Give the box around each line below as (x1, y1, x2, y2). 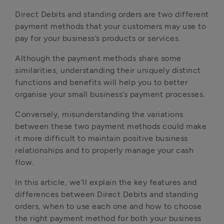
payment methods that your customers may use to (15, 21, 206, 31)
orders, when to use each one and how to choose (15, 201, 201, 211)
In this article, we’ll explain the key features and (15, 177, 197, 187)
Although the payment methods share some (15, 53, 181, 63)
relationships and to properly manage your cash (15, 145, 193, 155)
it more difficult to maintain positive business (15, 133, 188, 143)
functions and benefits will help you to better (15, 77, 187, 87)
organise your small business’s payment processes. (15, 89, 205, 99)
